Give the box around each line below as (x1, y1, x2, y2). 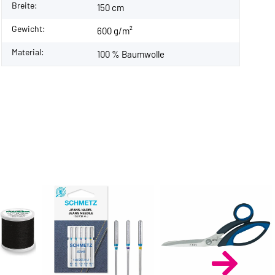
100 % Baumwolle (97, 48, 165, 60)
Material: (12, 46, 44, 57)
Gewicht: (12, 23, 45, 34)
